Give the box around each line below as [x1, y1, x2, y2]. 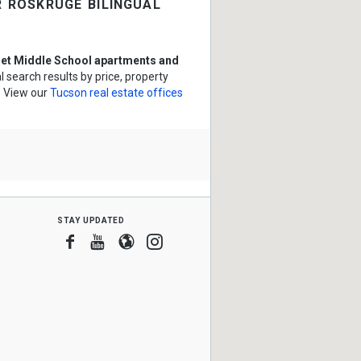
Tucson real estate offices [50, 86, 183, 99]
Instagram [162, 231, 234, 251]
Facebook [77, 231, 150, 251]
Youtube [106, 231, 164, 251]
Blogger [134, 231, 191, 251]
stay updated [57, 213, 125, 226]
